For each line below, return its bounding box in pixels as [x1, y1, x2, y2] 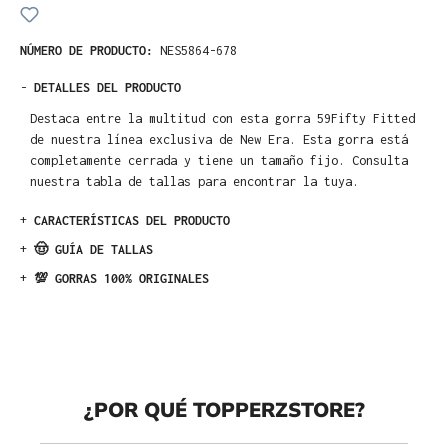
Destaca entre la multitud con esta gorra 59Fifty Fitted [30, 110, 416, 126]
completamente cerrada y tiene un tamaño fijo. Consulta [30, 152, 409, 168]
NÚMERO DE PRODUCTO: [20, 42, 160, 58]
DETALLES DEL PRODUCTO [34, 79, 181, 95]
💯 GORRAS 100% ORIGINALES [34, 271, 209, 287]
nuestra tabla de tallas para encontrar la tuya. [30, 173, 360, 189]
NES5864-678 [160, 42, 237, 58]
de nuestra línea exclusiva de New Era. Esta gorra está [30, 131, 409, 147]
